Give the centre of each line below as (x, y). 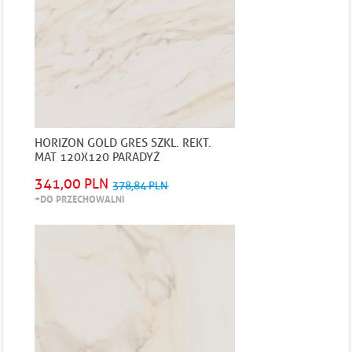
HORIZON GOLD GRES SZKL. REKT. (123, 143)
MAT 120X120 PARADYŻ (98, 157)
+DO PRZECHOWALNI (80, 198)
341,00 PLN (72, 184)
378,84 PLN (141, 186)
